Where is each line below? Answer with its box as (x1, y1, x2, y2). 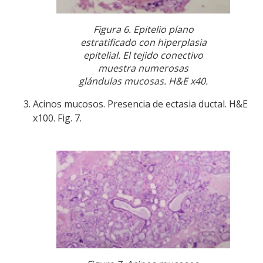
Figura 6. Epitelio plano (93, 23, 194, 36)
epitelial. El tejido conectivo (83, 49, 203, 62)
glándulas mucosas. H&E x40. (79, 75, 208, 88)
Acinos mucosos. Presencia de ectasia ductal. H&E (33, 97, 248, 111)
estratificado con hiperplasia (80, 36, 207, 49)
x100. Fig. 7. (33, 112, 82, 125)
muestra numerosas (98, 62, 188, 75)
